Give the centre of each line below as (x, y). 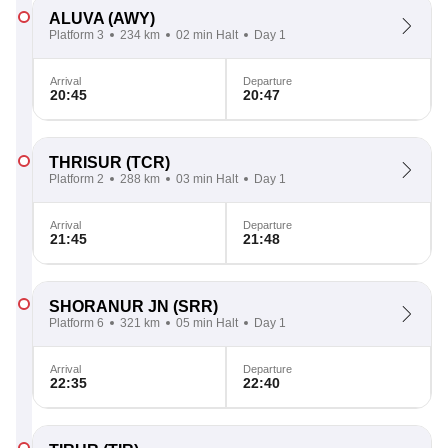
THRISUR (85, 162)
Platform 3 (76, 35)
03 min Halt (207, 179)
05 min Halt (207, 323)
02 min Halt (207, 35)
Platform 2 (76, 179)
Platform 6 (76, 323)
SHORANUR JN (109, 306)
